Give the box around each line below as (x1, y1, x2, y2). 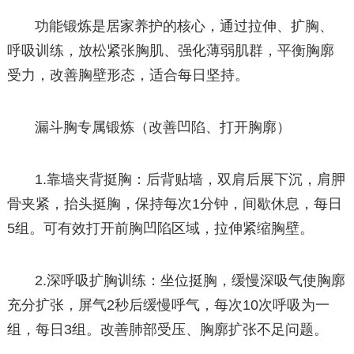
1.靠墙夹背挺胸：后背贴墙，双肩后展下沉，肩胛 (35, 171, 346, 188)
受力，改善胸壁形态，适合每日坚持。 (6, 66, 249, 83)
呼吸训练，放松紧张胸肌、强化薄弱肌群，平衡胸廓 (6, 42, 334, 58)
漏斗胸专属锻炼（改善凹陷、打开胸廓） (35, 119, 292, 135)
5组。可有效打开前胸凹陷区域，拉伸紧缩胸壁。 (6, 220, 314, 237)
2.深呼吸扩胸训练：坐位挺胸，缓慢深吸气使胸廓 (35, 273, 346, 289)
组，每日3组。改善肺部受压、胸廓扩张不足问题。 (6, 322, 328, 338)
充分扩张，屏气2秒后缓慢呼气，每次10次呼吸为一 (6, 297, 330, 314)
